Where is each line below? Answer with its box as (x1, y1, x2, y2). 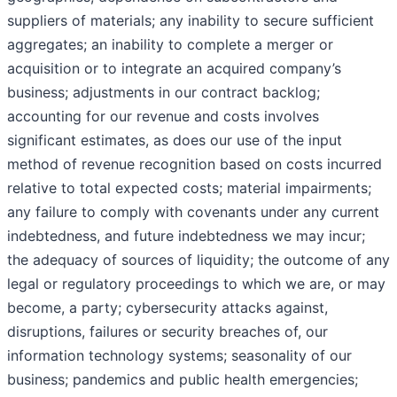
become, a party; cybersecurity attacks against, (7, 299, 328, 317)
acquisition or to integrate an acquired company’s (7, 59, 341, 78)
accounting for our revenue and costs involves (7, 107, 319, 126)
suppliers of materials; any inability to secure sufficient (7, 12, 374, 30)
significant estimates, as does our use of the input (7, 131, 342, 150)
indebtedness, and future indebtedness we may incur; (7, 227, 365, 245)
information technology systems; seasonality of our (7, 346, 352, 365)
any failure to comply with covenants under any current (7, 203, 379, 222)
